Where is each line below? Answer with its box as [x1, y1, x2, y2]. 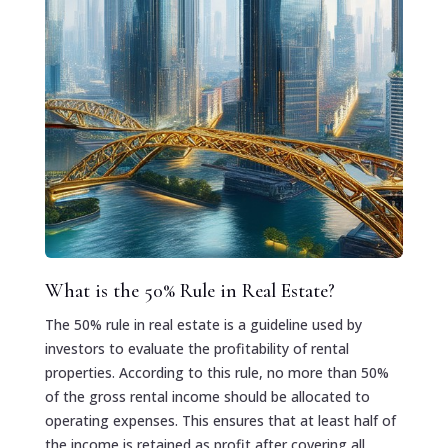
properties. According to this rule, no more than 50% [44, 362, 389, 382]
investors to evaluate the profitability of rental [44, 338, 349, 358]
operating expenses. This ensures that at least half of [44, 410, 396, 430]
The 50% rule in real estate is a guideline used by [44, 314, 362, 334]
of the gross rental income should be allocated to [44, 386, 370, 406]
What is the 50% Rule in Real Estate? [44, 278, 335, 303]
